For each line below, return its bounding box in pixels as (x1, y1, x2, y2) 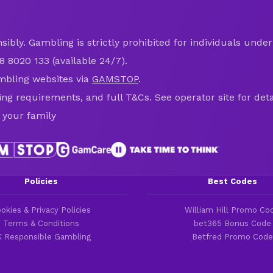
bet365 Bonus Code (193, 218, 271, 228)
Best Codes (207, 176, 257, 186)
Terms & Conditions (2, 218, 79, 228)
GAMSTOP (92, 73, 138, 85)
